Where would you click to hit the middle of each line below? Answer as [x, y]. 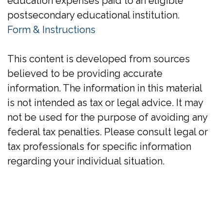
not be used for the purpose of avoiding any [107, 117]
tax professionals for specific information [99, 146]
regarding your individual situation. [86, 161]
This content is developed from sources [99, 59]
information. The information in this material [105, 88]
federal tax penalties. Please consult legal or [108, 132]
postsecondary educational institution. [93, 15]
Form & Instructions [51, 30]
